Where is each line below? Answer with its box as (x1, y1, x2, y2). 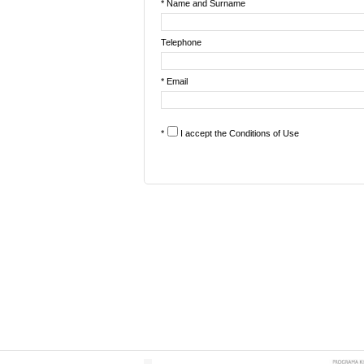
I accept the (180, 128, 229, 138)
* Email (161, 76, 188, 86)
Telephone (161, 37, 201, 47)
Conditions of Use (229, 128, 299, 138)
